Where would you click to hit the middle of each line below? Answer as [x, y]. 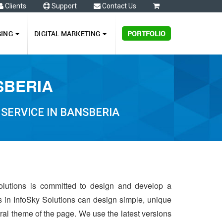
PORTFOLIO [147, 33]
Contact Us [118, 6]
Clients [15, 6]
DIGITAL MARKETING [68, 33]
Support [63, 6]
